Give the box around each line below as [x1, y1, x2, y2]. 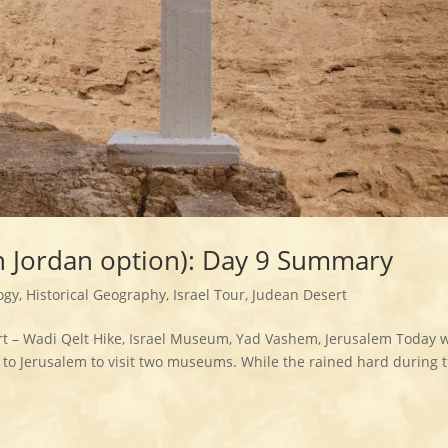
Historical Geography [26, 285, 167, 305]
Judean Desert [252, 285, 348, 305]
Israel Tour [173, 285, 246, 305]
